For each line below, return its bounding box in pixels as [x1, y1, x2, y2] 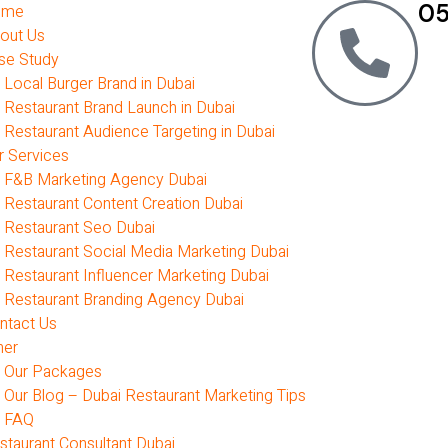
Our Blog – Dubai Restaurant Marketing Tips [3, 384, 306, 408]
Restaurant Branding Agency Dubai [3, 288, 244, 312]
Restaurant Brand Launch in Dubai [3, 96, 235, 120]
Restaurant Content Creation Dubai [3, 192, 243, 216]
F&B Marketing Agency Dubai [3, 168, 207, 192]
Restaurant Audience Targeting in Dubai [3, 120, 275, 144]
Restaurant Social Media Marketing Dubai [3, 240, 289, 264]
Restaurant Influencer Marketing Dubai [3, 264, 269, 288]
